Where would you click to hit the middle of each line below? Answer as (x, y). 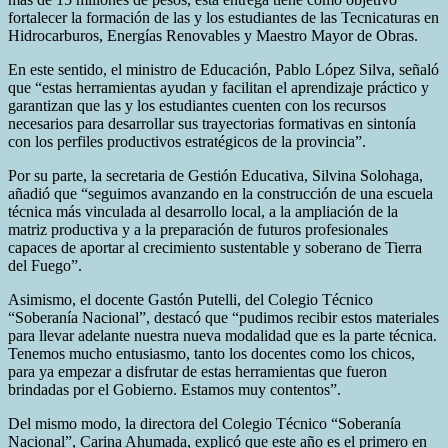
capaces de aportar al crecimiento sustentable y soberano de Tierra (215, 247)
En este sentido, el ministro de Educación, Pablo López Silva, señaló (223, 69)
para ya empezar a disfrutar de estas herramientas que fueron (197, 371)
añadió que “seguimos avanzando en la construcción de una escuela (220, 193)
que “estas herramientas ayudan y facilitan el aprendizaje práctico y (218, 87)
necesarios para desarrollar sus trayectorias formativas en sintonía (212, 123)
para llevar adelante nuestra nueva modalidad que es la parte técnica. (222, 335)
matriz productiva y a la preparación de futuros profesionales (198, 229)
